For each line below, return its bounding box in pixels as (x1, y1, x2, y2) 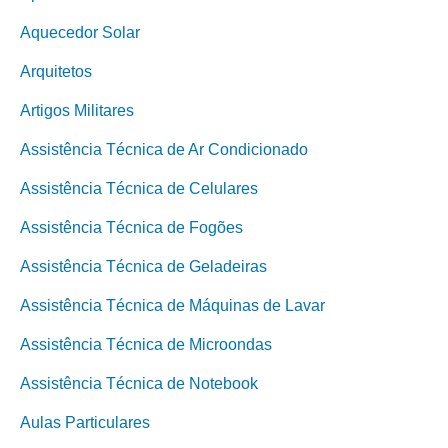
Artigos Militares (20, 102, 134, 119)
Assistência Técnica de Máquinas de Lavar (20, 297, 325, 314)
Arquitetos (20, 63, 92, 80)
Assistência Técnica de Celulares (20, 180, 258, 197)
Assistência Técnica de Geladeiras (20, 258, 267, 275)
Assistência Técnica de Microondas (20, 336, 272, 353)
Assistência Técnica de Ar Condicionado (20, 141, 308, 158)
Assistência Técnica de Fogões (20, 219, 243, 236)
